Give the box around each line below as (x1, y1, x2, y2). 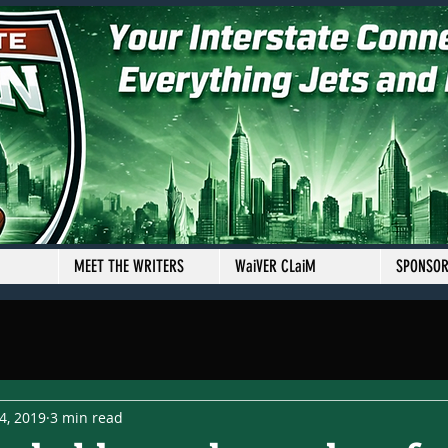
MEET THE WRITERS (74, 256, 184, 276)
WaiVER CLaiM (235, 256, 316, 276)
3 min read (50, 407, 123, 427)
